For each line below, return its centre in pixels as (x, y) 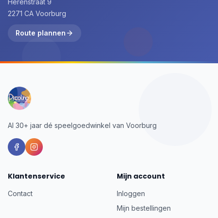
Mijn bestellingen (144, 208)
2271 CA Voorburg (37, 13)
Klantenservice (36, 176)
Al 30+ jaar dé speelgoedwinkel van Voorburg (82, 125)
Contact (20, 193)
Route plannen (41, 33)
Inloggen (131, 193)
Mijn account (141, 176)
